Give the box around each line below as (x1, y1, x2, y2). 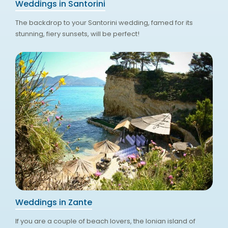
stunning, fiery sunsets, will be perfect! (15, 29, 139, 39)
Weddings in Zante (15, 196, 92, 209)
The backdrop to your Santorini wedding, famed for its (15, 18, 193, 28)
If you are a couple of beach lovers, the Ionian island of (15, 216, 195, 226)
